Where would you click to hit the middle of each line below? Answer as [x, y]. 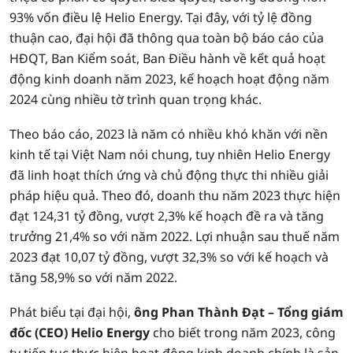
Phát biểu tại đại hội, [70, 312]
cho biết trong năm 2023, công [244, 333]
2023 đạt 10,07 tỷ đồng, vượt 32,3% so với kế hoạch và [169, 257]
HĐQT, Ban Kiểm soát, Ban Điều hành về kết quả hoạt [167, 58]
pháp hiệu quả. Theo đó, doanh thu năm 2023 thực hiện [175, 195]
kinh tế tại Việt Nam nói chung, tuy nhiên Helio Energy [170, 154]
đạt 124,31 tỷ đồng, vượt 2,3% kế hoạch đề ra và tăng [167, 216]
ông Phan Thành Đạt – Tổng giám [237, 312]
